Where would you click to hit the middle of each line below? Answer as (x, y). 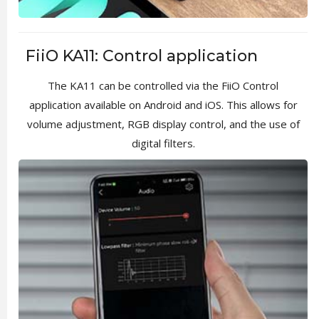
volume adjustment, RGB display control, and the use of (163, 124)
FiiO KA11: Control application (141, 56)
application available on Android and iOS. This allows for (163, 104)
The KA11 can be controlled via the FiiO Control (163, 85)
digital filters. (163, 143)
